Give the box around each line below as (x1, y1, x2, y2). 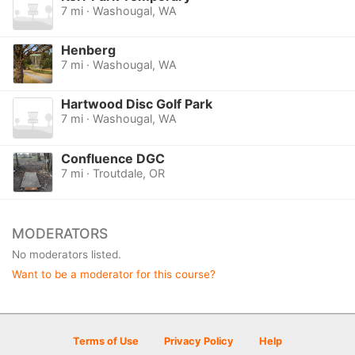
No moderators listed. (12, 247, 121, 261)
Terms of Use (73, 335, 139, 347)
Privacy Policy (164, 335, 234, 347)
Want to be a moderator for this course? (12, 267, 216, 281)
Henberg (60, 42, 116, 59)
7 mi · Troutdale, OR (60, 166, 165, 180)
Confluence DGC (60, 150, 165, 166)
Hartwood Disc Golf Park (60, 96, 212, 113)
